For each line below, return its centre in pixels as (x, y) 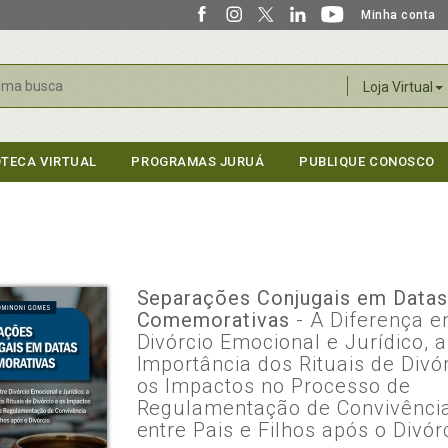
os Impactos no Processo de (274, 386)
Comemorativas (216, 320)
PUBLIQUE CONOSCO (367, 161)
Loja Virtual (397, 87)
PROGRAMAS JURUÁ (198, 161)
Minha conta (398, 15)
